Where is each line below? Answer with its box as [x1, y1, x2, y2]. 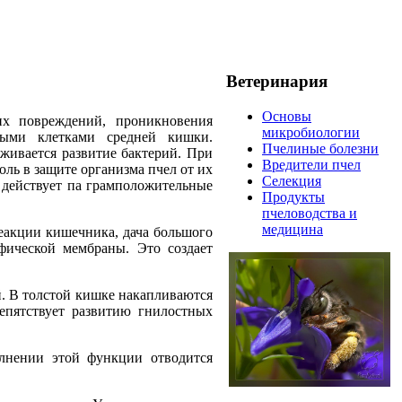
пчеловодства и [262, 205, 357, 221]
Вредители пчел [262, 156, 361, 172]
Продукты [262, 188, 325, 205]
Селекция [262, 172, 321, 188]
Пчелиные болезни [262, 140, 379, 156]
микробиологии [262, 124, 360, 140]
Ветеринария [226, 72, 328, 92]
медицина [262, 221, 323, 237]
